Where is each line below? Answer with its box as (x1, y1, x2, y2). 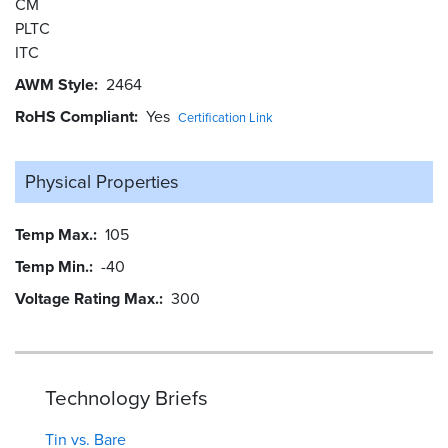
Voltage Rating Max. (15, 286, 159, 310)
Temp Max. (15, 222, 93, 246)
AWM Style (15, 72, 94, 96)
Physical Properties (25, 167, 179, 195)
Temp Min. (15, 254, 89, 278)
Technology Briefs (45, 382, 208, 413)
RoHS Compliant (15, 104, 134, 128)
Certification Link (178, 107, 273, 127)
